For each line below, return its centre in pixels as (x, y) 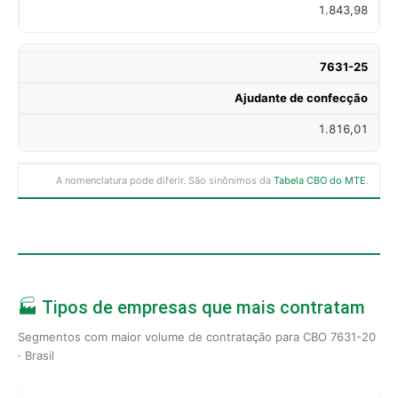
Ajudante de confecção (301, 97)
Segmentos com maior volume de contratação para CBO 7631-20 (197, 336)
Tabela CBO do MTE (320, 180)
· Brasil (36, 355)
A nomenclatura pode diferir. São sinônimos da (165, 180)
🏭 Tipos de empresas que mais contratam (191, 307)
